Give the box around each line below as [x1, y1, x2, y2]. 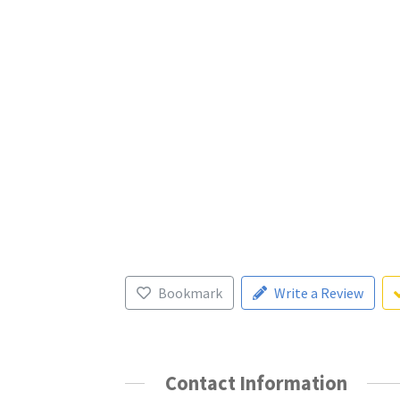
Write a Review [273, 283, 363, 302]
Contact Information [164, 370, 347, 396]
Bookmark [157, 283, 222, 302]
